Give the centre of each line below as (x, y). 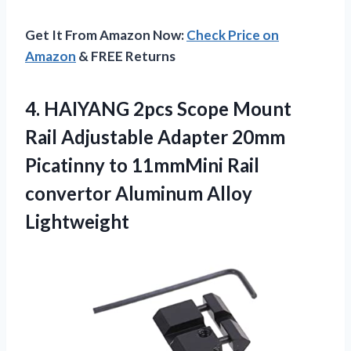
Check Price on (233, 34)
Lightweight (77, 221)
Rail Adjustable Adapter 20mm (155, 136)
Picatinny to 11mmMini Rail (142, 165)
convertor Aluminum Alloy (139, 193)
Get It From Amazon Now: (106, 34)
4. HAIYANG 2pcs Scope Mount (158, 108)
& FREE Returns (126, 56)
